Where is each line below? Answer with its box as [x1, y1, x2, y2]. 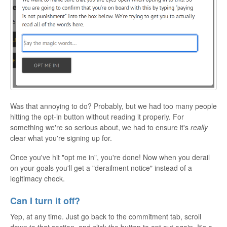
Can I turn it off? [10, 194, 80, 207]
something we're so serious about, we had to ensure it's [10, 122, 191, 132]
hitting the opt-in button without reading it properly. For [10, 111, 184, 122]
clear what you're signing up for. [10, 132, 112, 143]
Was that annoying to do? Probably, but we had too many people [10, 100, 217, 111]
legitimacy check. [10, 173, 65, 183]
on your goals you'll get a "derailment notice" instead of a [10, 162, 192, 173]
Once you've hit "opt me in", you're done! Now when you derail [10, 152, 210, 162]
